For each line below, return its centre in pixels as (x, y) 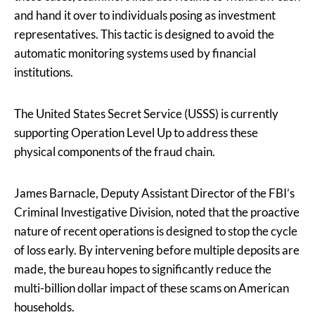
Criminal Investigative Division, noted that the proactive (157, 212)
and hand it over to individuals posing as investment (145, 15)
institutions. (44, 72)
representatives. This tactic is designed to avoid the (144, 34)
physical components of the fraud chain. (115, 152)
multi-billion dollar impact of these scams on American (152, 288)
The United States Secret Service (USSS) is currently (146, 114)
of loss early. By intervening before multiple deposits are (157, 250)
